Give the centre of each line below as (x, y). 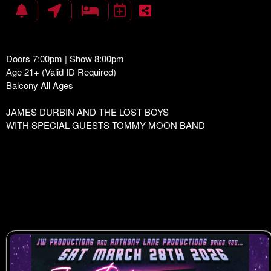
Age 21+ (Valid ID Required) (62, 72)
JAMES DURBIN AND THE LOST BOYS (87, 112)
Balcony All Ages (40, 85)
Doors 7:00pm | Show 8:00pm (65, 58)
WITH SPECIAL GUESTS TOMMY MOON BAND (106, 125)
